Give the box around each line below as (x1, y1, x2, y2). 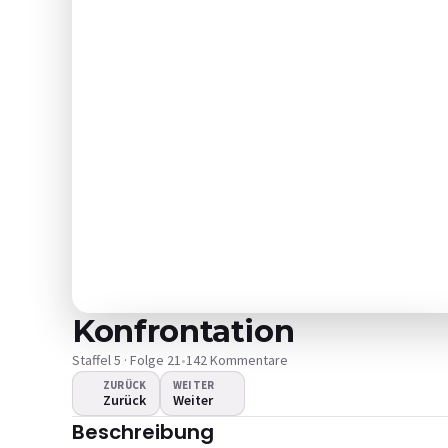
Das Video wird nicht (174, 413, 384, 437)
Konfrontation (72, 312, 295, 350)
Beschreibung (72, 418, 214, 446)
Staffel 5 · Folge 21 (72, 351, 181, 369)
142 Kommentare (186, 351, 288, 369)
